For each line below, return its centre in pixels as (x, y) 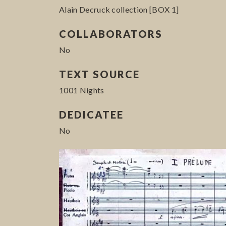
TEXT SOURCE (99, 74)
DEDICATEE (91, 114)
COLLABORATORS (111, 34)
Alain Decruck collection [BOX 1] (119, 9)
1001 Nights (82, 90)
